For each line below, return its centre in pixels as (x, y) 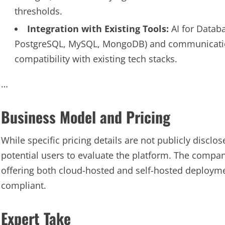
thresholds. (38, 11)
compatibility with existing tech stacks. (96, 59)
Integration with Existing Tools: (98, 29)
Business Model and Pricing (86, 117)
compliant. (24, 185)
